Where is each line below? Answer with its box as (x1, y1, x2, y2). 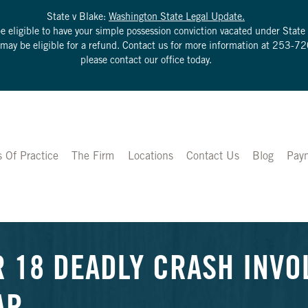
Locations (127, 151, 173, 162)
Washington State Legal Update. (109, 13, 245, 23)
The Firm (71, 151, 115, 162)
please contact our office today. (80, 56, 212, 66)
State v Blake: (47, 13, 109, 23)
